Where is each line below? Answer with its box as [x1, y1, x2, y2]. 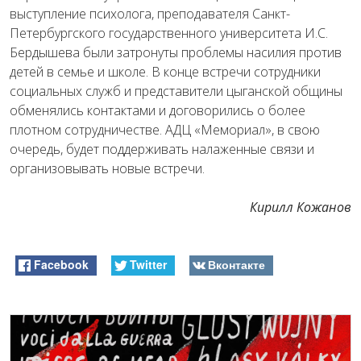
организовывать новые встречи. [10, 159, 205, 177]
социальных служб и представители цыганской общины [10, 81, 342, 100]
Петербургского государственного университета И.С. [10, 23, 328, 42]
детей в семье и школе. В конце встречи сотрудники [10, 62, 321, 81]
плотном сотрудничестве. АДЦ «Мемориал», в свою [10, 120, 320, 139]
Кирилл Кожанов [250, 197, 351, 216]
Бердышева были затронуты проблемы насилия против [10, 43, 342, 61]
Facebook [34, 255, 89, 272]
